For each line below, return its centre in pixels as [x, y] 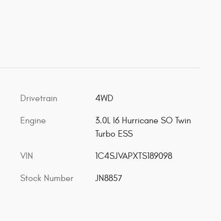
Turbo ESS [114, 134]
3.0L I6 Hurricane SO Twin [143, 120]
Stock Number [47, 178]
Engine [33, 120]
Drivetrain [39, 98]
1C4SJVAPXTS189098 [133, 156]
